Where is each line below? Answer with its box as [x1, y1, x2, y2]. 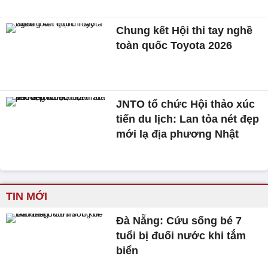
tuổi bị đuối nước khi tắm [116, 230, 246, 242]
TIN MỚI [6, 190, 47, 203]
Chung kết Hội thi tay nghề [116, 24, 253, 36]
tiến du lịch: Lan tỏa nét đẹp [116, 113, 260, 126]
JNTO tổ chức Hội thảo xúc [116, 98, 255, 111]
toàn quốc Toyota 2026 [116, 39, 233, 51]
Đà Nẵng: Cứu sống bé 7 [116, 215, 242, 227]
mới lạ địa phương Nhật [116, 128, 239, 141]
